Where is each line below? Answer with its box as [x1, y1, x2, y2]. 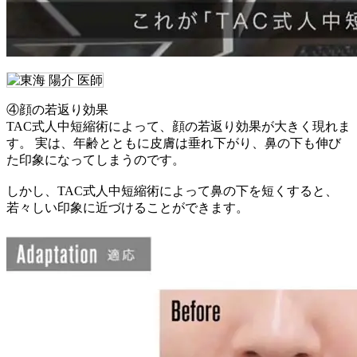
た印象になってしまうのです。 [6, 153, 185, 167]
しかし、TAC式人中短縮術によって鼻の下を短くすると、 [6, 184, 338, 198]
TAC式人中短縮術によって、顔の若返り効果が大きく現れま [6, 120, 351, 134]
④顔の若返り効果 [6, 103, 108, 117]
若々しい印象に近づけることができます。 [6, 201, 249, 215]
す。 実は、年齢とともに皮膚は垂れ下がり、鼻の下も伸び [6, 136, 341, 151]
